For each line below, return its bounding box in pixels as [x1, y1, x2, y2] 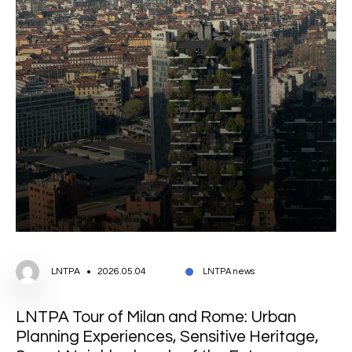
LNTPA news [203, 266, 255, 276]
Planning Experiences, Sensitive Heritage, [16, 328, 319, 345]
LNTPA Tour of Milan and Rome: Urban [16, 308, 296, 325]
